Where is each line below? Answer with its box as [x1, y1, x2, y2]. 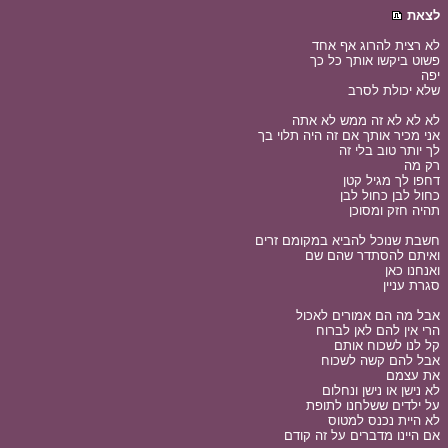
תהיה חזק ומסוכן [349, 203, 440, 218]
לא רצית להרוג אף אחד [312, 38, 440, 53]
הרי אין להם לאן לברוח [316, 323, 440, 338]
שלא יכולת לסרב [348, 83, 440, 98]
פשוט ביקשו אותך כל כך [310, 53, 440, 68]
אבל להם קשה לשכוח [321, 353, 440, 368]
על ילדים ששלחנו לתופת [306, 398, 440, 413]
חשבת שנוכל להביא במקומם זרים [255, 233, 440, 248]
